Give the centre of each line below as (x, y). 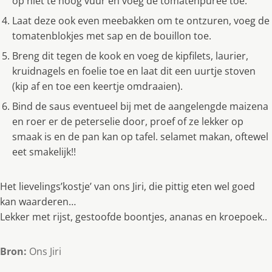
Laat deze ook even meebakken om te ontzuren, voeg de (141, 21)
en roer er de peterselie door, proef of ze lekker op (128, 122)
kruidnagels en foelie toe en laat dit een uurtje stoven (134, 71)
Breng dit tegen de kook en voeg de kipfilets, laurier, (130, 56)
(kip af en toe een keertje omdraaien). (97, 87)
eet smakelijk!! (44, 152)
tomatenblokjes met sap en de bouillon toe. (112, 36)
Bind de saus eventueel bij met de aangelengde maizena (140, 107)
